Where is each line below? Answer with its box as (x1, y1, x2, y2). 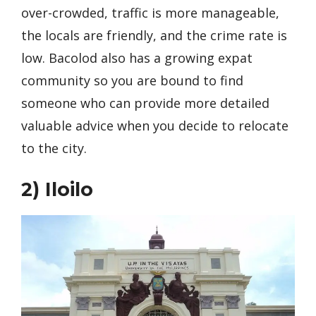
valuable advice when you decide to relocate (21, 117, 288, 134)
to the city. (21, 140, 87, 157)
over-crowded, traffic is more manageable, (21, 4, 279, 21)
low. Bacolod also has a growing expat (21, 49, 253, 66)
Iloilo (45, 178, 93, 201)
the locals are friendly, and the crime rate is (21, 27, 287, 44)
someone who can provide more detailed (21, 95, 269, 111)
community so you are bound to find (21, 72, 243, 89)
